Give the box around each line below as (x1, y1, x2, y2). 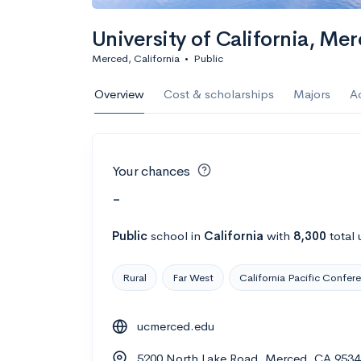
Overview (94, 86, 144, 102)
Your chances (112, 163, 190, 180)
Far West (172, 270, 214, 284)
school (151, 227, 188, 243)
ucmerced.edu (137, 317, 214, 334)
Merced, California (92, 52, 180, 65)
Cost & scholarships (164, 86, 274, 102)
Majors (293, 86, 330, 102)
